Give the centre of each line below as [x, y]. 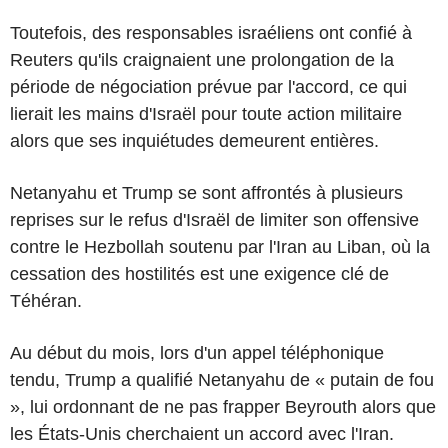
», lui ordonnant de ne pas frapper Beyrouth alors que [223, 406]
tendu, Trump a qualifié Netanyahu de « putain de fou [222, 379]
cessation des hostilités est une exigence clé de [199, 273]
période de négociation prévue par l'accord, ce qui [208, 86]
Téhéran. [46, 300]
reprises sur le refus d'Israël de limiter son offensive [214, 219]
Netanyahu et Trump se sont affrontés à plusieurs [206, 192]
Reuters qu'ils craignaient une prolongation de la [202, 59]
